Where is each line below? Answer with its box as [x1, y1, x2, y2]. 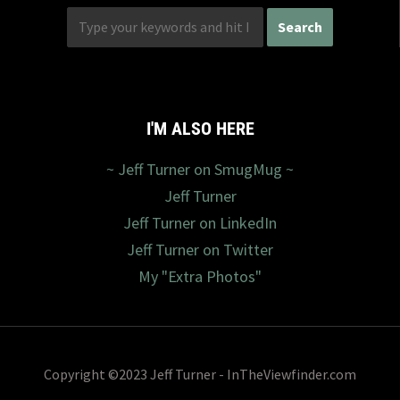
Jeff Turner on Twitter [127, 238, 273, 260]
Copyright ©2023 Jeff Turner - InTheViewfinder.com [44, 364, 356, 383]
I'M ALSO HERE [146, 117, 254, 139]
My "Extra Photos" [138, 265, 262, 287]
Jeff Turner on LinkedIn [123, 212, 277, 233]
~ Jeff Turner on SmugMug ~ [106, 158, 294, 179]
